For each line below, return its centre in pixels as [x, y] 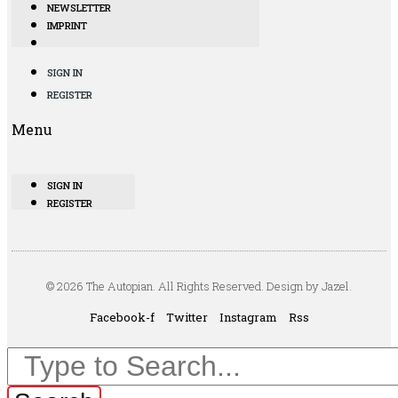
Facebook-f [122, 318]
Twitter [187, 318]
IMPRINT [67, 26]
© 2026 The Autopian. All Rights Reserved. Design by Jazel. [199, 287]
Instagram [248, 318]
